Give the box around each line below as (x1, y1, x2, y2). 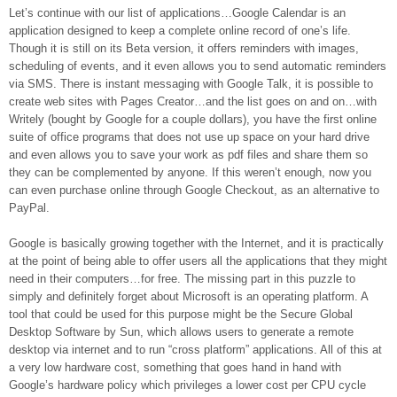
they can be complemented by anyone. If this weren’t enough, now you (9, 166, 371, 179)
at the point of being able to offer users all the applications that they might (9, 254, 387, 268)
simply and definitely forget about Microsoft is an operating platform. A (9, 290, 368, 303)
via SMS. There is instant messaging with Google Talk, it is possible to (9, 77, 373, 90)
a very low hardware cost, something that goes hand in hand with (9, 361, 341, 374)
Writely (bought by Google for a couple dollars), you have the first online (9, 113, 377, 126)
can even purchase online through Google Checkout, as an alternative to (9, 183, 379, 197)
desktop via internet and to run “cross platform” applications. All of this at (9, 343, 382, 356)
